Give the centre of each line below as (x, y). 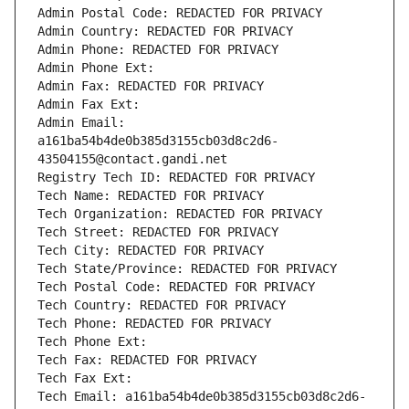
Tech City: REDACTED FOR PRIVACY (151, 251)
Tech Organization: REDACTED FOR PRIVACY (180, 214)
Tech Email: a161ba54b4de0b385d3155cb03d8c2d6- (202, 397)
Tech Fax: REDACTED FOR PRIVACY (147, 360)
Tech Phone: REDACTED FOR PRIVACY (154, 324)
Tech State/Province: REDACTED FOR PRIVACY (187, 269)
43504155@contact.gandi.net (132, 159)
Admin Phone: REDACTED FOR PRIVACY (158, 50)
